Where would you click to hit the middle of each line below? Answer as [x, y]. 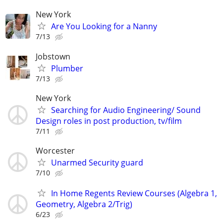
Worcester [55, 150]
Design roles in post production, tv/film [109, 121]
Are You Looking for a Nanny [104, 27]
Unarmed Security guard [97, 162]
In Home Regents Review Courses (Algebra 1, [134, 194]
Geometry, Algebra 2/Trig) [84, 204]
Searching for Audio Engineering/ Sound [126, 110]
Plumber [67, 68]
